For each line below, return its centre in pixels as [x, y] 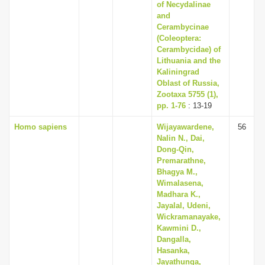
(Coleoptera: [179, 38]
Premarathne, [181, 161]
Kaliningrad [178, 72]
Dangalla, [174, 239]
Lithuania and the [189, 61]
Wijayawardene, [185, 127]
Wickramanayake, [189, 217]
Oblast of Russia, [188, 83]
